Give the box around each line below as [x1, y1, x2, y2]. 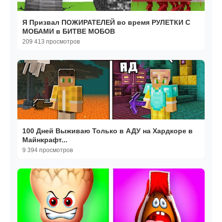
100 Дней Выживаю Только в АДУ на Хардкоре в [22, 127, 193, 135]
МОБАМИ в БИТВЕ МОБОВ [22, 27, 115, 36]
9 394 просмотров [22, 147, 73, 154]
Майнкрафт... [22, 136, 67, 144]
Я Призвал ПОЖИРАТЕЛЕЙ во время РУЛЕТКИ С [22, 18, 190, 27]
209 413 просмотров [22, 38, 80, 46]
